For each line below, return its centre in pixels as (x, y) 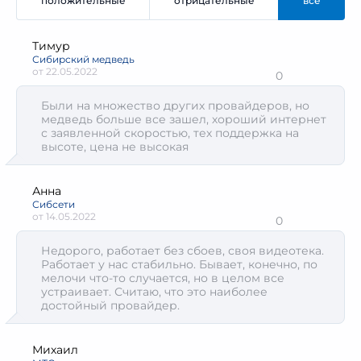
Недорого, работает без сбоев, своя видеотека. (183, 251)
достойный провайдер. (110, 305)
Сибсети (54, 204)
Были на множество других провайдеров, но (175, 106)
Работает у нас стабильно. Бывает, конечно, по (179, 264)
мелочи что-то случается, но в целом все (163, 278)
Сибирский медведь (83, 59)
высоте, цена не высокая (115, 147)
